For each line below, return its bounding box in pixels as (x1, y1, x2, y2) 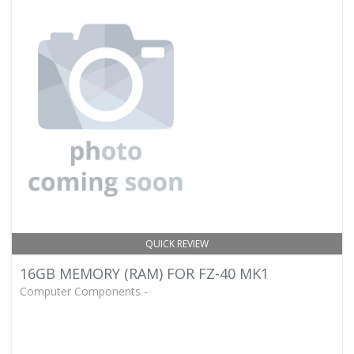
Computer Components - (20, 284, 148, 299)
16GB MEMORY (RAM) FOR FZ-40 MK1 (20, 264, 269, 283)
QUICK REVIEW (145, 237, 209, 250)
